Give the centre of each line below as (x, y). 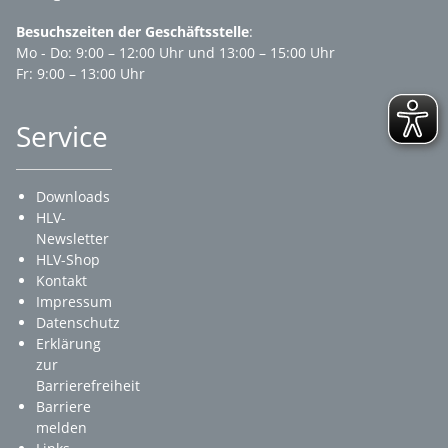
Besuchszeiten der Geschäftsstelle (132, 32)
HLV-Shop (68, 260)
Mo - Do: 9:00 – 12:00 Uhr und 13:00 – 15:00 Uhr (175, 53)
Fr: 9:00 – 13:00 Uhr (80, 74)
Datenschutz (78, 323)
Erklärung (68, 344)
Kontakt (61, 281)
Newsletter (72, 239)
